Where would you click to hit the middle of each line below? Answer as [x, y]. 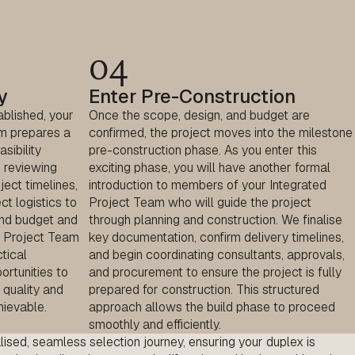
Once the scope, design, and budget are [199, 116]
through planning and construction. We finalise [216, 220]
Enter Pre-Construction [192, 97]
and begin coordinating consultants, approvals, [217, 255]
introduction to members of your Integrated [208, 185]
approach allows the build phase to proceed [212, 307]
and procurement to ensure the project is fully [215, 273]
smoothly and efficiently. [155, 325]
